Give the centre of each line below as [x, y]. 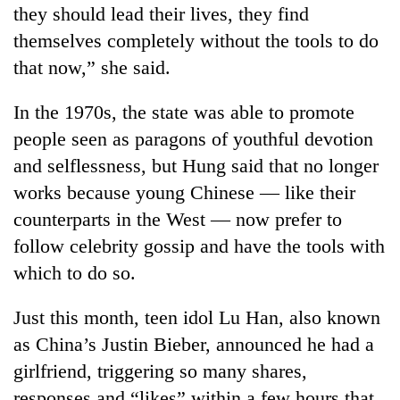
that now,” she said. [92, 67]
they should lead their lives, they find [161, 13]
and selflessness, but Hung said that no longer [196, 165]
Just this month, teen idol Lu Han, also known [197, 317]
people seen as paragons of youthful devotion [193, 138]
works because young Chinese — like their [184, 192]
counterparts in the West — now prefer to [178, 219]
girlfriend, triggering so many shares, [160, 371]
